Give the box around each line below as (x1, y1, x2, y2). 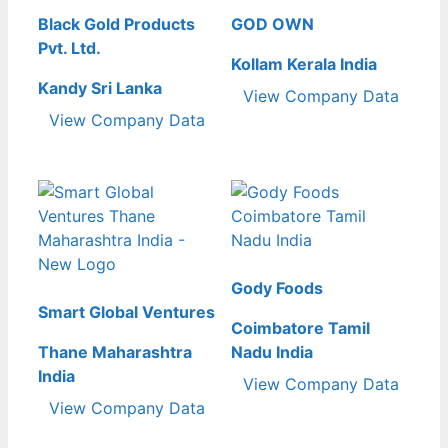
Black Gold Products (38, 13, 195, 34)
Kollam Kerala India (231, 53, 378, 74)
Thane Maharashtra (38, 341, 192, 362)
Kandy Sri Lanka (38, 77, 162, 98)
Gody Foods (231, 277, 324, 298)
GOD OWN (231, 13, 315, 34)
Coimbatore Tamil (231, 317, 371, 338)
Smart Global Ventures (38, 301, 215, 322)
